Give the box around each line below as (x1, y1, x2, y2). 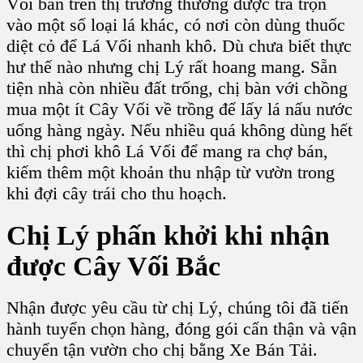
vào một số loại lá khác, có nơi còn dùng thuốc (6, 14, 345, 35)
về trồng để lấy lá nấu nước (150, 98, 352, 119)
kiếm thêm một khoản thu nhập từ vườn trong (6, 161, 335, 182)
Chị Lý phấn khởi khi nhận (6, 220, 330, 250)
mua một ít (6, 98, 89, 119)
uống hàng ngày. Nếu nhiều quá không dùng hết (6, 119, 352, 140)
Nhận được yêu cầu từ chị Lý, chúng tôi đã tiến (6, 297, 348, 318)
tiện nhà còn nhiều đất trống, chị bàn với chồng (6, 77, 348, 98)
